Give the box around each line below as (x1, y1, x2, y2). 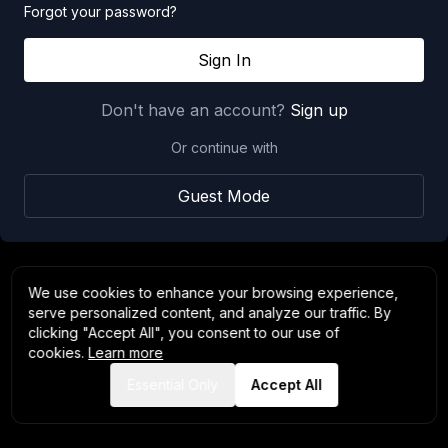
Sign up (289, 100, 348, 120)
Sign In (197, 50, 251, 70)
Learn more (88, 344, 164, 361)
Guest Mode (178, 186, 270, 206)
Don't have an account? (100, 100, 285, 120)
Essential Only (127, 376, 218, 393)
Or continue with (170, 139, 278, 156)
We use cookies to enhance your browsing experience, (28, 284, 399, 301)
